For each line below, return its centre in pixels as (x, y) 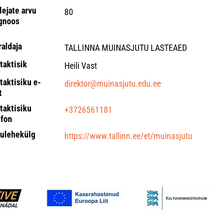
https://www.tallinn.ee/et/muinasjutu (128, 136)
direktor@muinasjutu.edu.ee (112, 84)
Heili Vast (80, 66)
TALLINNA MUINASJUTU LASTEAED (125, 48)
